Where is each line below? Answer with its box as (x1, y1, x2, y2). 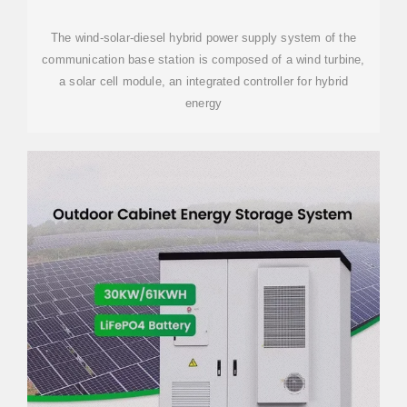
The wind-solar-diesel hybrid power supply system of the (51, 31, 356, 45)
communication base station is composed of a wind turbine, (42, 53, 365, 66)
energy (184, 96, 223, 110)
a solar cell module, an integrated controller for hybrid (58, 74, 349, 88)
